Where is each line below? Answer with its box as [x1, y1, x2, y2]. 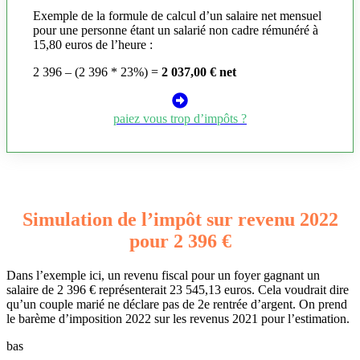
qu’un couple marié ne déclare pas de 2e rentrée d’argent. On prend [6, 297, 347, 311]
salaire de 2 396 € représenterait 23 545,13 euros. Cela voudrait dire [6, 282, 349, 297]
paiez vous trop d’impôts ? [113, 112, 247, 126]
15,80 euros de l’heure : [33, 38, 153, 52]
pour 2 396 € [129, 230, 231, 252]
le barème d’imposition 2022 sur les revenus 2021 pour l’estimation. [6, 311, 350, 325]
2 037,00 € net [162, 65, 236, 80]
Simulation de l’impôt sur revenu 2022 [22, 208, 338, 230]
